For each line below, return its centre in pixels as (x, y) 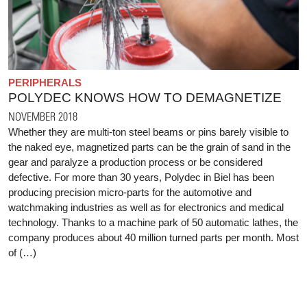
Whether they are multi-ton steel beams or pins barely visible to (148, 132)
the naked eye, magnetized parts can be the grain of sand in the (149, 147)
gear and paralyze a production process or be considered (135, 162)
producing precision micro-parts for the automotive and (130, 192)
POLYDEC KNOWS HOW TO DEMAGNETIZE (145, 97)
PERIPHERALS (45, 82)
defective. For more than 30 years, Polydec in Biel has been (141, 177)
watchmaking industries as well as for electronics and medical (146, 207)
